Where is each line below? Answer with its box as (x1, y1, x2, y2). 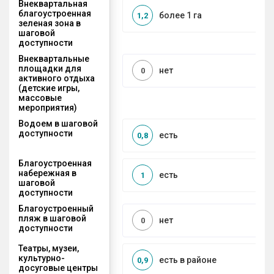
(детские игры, (18, 83, 80, 93)
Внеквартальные (18, 53, 89, 64)
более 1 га (159, 10, 202, 21)
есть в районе (159, 255, 217, 265)
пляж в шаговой (18, 213, 86, 223)
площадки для (18, 63, 81, 73)
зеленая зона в (18, 18, 81, 28)
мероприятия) (18, 102, 77, 113)
